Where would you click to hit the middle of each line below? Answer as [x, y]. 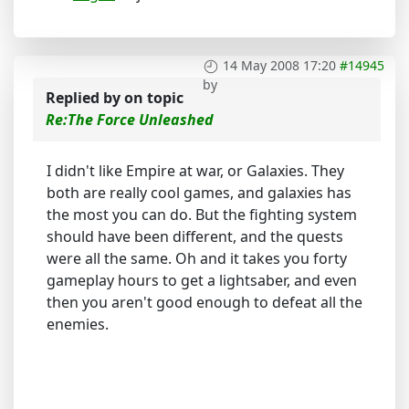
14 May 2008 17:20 [279, 65]
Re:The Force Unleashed [130, 119]
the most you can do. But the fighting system [202, 214]
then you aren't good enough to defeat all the [204, 302]
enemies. [78, 324]
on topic [154, 97]
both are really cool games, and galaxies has [199, 192]
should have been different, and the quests [195, 236]
